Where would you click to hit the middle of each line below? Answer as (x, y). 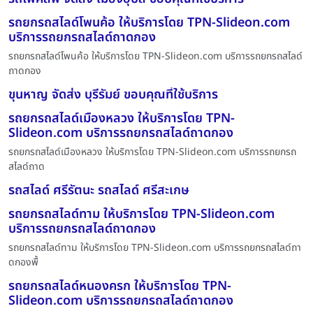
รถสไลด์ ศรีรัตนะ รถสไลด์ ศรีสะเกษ (99, 190)
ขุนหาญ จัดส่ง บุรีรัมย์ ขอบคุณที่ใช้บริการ (113, 94)
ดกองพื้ (23, 262)
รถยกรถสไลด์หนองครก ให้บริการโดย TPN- (120, 286)
